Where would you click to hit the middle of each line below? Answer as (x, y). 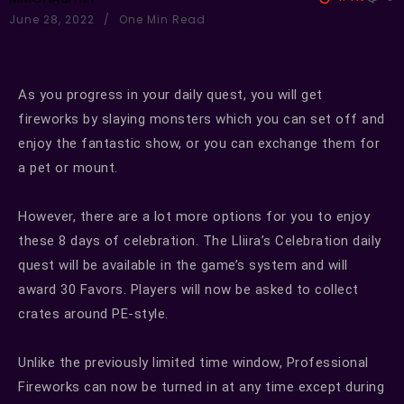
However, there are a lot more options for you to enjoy (194, 216)
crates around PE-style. (93, 313)
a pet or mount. (68, 167)
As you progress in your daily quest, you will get (170, 94)
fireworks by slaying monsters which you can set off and (202, 119)
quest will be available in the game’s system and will (183, 265)
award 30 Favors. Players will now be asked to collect (188, 289)
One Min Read (161, 19)
